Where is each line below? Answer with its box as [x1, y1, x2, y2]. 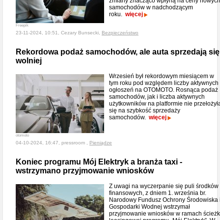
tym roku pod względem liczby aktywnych [109, 80, 219, 86]
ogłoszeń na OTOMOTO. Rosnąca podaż [109, 86, 218, 93]
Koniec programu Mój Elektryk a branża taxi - [16, 158, 182, 166]
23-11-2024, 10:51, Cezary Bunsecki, [16, 30, 102, 35]
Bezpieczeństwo [102, 30, 138, 35]
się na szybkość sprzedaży [109, 107, 180, 114]
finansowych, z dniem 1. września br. [109, 190, 206, 196]
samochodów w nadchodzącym [109, 4, 193, 11]
